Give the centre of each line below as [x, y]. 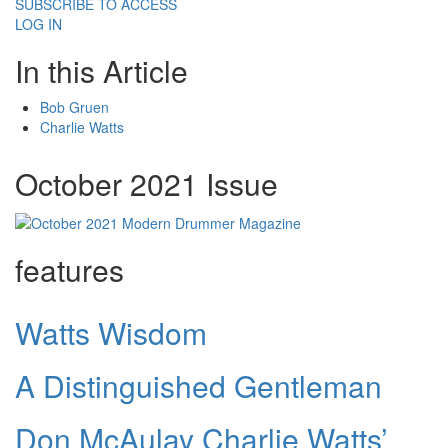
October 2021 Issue [146, 184]
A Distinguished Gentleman [198, 385]
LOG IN [38, 24]
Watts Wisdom [111, 332]
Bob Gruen [74, 107]
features [69, 269]
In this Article [101, 71]
